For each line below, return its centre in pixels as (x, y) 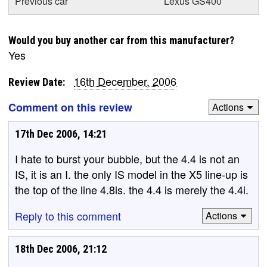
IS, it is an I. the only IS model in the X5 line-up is (131, 174)
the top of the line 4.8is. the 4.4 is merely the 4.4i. (132, 189)
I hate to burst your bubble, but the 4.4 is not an (127, 158)
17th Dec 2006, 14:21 (61, 133)
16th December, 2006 (125, 81)
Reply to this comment (68, 215)
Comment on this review (70, 107)
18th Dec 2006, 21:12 (61, 249)
